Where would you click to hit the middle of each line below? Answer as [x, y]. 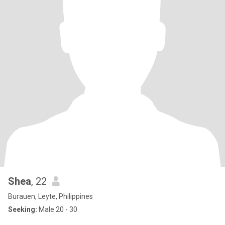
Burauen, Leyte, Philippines [50, 196]
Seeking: [23, 209]
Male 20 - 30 [57, 209]
